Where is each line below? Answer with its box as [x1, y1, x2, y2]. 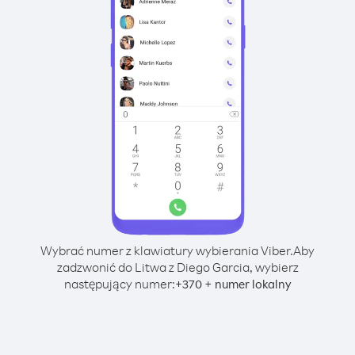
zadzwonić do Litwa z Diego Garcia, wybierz [56, 259, 299, 275]
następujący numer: [63, 276, 175, 292]
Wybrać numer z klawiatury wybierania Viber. [40, 242, 293, 258]
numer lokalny [214, 277, 292, 292]
